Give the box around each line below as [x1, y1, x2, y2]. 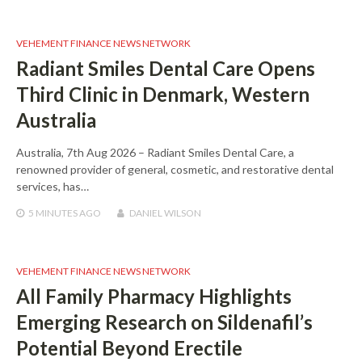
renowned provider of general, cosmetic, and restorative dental [16, 162, 334, 176]
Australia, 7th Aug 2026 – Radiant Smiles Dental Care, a [16, 145, 294, 159]
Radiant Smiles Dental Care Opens [16, 56, 315, 80]
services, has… [16, 179, 89, 193]
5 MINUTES [28, 206, 78, 219]
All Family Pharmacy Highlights [16, 284, 292, 308]
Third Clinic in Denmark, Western [16, 82, 309, 106]
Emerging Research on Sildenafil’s [16, 309, 313, 334]
